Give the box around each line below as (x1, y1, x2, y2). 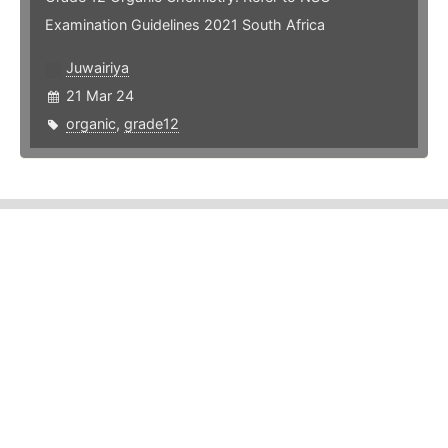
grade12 (124, 115, 179, 133)
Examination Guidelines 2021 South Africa (45, 16, 325, 34)
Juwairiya (66, 59, 129, 77)
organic (66, 115, 116, 133)
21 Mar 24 (66, 87, 134, 105)
